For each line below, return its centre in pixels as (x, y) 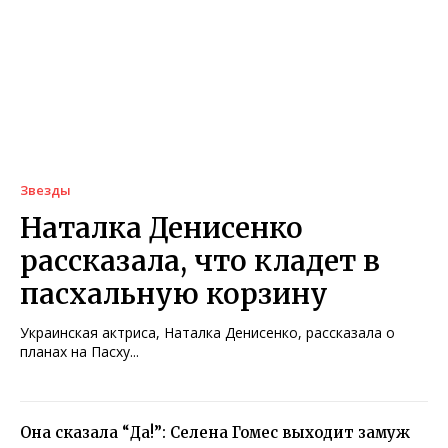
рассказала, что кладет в (200, 261)
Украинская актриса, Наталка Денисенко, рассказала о (207, 333)
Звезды (45, 190)
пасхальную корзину (174, 294)
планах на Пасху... (79, 352)
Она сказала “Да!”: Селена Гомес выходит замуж (215, 433)
